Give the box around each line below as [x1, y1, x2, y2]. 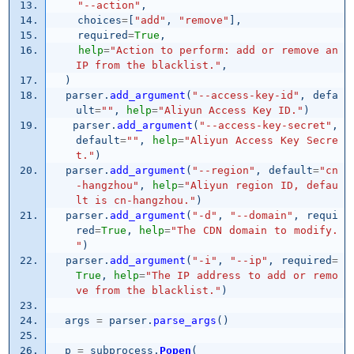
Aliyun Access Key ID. [164, 104, 297, 117]
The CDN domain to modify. [176, 224, 338, 237]
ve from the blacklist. [75, 284, 215, 297]
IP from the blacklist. [75, 59, 215, 72]
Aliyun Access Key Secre [190, 134, 338, 147]
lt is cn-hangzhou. [75, 194, 190, 207]
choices [77, 14, 122, 27]
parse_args [153, 314, 217, 327]
